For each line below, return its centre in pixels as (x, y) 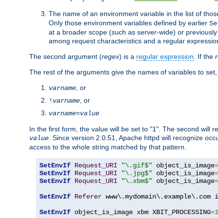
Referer (88, 196)
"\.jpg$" (137, 173)
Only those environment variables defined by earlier (129, 23)
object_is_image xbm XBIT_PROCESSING (141, 212)
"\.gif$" (137, 165)
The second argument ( (65, 56)
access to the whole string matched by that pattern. (108, 147)
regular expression (165, 56)
